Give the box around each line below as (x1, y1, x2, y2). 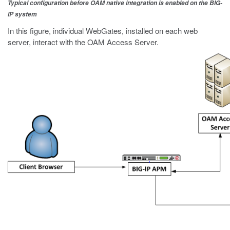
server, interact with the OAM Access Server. (8, 36, 159, 47)
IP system (8, 10, 37, 18)
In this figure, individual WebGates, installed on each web (8, 25, 198, 36)
